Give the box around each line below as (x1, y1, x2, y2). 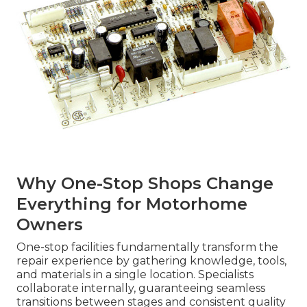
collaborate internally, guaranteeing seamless (16, 281, 265, 295)
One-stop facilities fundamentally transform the (16, 240, 278, 254)
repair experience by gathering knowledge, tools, (16, 254, 286, 267)
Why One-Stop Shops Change (16, 173, 273, 193)
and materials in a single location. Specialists (16, 267, 254, 281)
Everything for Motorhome (16, 193, 247, 214)
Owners (16, 214, 83, 234)
